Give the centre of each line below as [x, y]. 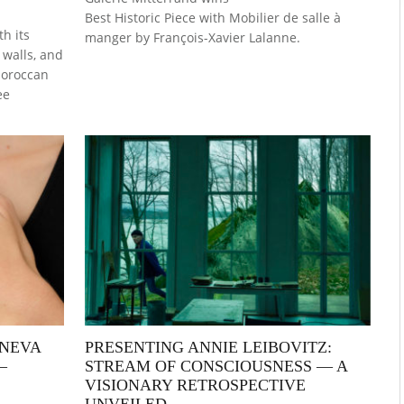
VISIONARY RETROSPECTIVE [196, 386]
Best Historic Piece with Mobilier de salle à [213, 17]
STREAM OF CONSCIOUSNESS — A [216, 367]
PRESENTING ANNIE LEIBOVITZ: [209, 348]
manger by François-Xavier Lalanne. [193, 37]
